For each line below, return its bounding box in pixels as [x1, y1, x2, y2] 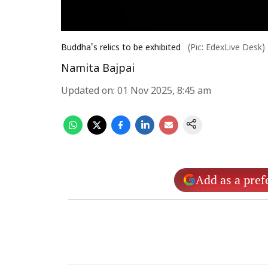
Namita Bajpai [61, 62, 135, 76]
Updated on [61, 86, 113, 98]
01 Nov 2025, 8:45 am [117, 86, 211, 98]
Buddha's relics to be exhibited [61, 43, 181, 53]
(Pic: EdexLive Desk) [188, 43, 265, 53]
